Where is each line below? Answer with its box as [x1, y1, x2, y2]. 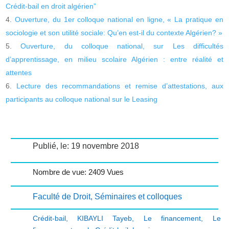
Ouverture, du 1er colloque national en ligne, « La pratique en [14, 15, 223, 24]
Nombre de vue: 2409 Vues [32, 167, 124, 176]
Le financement [143, 214, 201, 222]
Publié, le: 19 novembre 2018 [32, 141, 139, 150]
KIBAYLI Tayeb [77, 214, 132, 222]
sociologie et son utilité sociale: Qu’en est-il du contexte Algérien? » [6, 28, 223, 37]
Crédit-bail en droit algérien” [6, 2, 97, 10]
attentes [6, 68, 32, 77]
